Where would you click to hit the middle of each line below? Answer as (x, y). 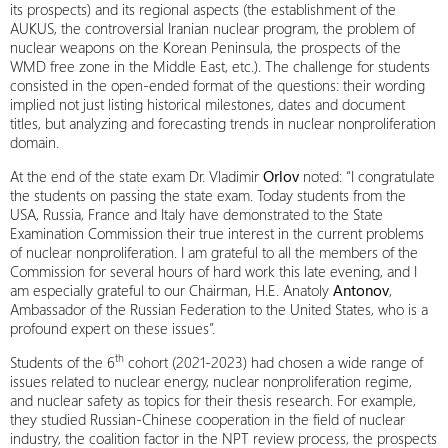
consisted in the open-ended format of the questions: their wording (217, 85)
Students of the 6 (62, 362)
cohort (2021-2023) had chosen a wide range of (273, 362)
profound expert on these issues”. (112, 328)
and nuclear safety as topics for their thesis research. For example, (213, 400)
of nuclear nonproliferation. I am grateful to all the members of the (214, 252)
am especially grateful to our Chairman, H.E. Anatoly (171, 290)
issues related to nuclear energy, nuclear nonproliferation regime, (211, 381)
